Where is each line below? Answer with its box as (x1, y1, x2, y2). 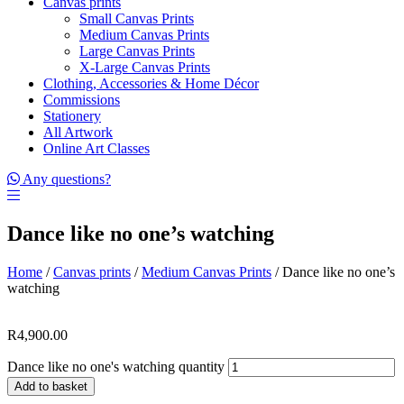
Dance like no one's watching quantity (7, 358, 225, 374)
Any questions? (23, 171, 111, 187)
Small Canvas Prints (79, 11, 194, 26)
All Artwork (43, 124, 113, 140)
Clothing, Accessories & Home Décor (43, 76, 259, 91)
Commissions (43, 92, 120, 107)
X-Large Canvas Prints (79, 60, 210, 75)
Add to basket (14, 379, 87, 393)
